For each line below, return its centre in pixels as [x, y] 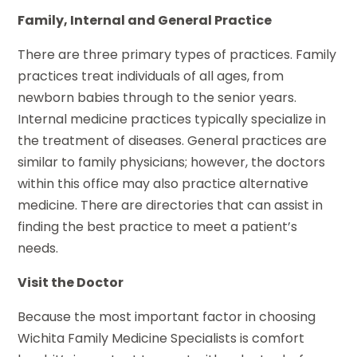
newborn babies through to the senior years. [157, 98]
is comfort [271, 339]
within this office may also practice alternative [163, 184]
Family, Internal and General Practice [145, 21]
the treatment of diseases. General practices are [173, 141]
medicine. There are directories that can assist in [171, 206]
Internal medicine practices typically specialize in [172, 120]
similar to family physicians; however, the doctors [172, 163]
